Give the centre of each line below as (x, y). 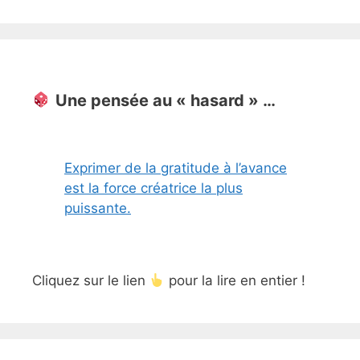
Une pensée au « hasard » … (165, 101)
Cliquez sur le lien (91, 281)
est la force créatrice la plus (153, 188)
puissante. (98, 209)
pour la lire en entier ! (235, 281)
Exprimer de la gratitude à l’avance (176, 168)
